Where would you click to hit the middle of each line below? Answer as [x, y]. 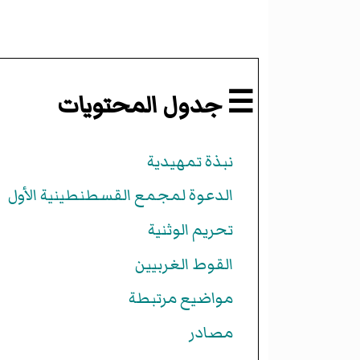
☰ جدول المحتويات [155, 106]
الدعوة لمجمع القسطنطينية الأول [120, 196]
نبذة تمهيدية [190, 161]
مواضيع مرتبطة [180, 299]
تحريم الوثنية [190, 229]
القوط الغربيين [184, 264]
